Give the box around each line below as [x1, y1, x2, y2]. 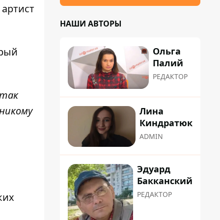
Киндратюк [139, 117, 192, 129]
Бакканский [137, 174, 192, 187]
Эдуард [137, 163, 170, 175]
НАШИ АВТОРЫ [60, 18, 122, 29]
